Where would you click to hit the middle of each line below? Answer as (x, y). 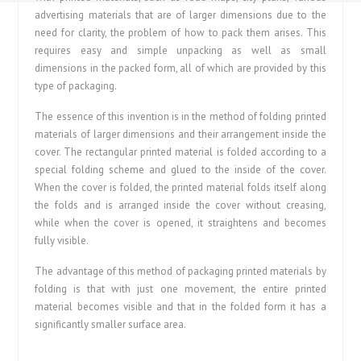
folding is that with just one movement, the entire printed (180, 289)
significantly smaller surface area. (111, 324)
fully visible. (62, 241)
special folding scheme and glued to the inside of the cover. (180, 170)
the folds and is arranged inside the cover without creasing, (180, 205)
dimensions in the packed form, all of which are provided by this (180, 68)
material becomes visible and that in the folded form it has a (180, 307)
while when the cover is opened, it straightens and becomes (180, 223)
